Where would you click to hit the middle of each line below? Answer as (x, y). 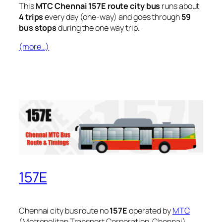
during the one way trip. (98, 28)
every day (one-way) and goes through (112, 17)
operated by (150, 210)
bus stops (38, 28)
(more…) (34, 47)
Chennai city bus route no (64, 210)
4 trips (31, 17)
